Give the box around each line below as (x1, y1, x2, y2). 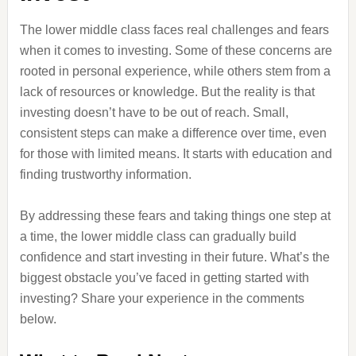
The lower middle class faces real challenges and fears (19, 23, 329, 37)
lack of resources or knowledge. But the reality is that (19, 85, 315, 99)
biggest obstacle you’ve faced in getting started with (19, 271, 309, 284)
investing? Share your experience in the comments (19, 292, 304, 305)
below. (19, 312, 56, 326)
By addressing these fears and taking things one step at (19, 209, 331, 222)
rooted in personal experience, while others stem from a (19, 64, 331, 78)
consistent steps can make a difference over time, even (19, 126, 327, 140)
